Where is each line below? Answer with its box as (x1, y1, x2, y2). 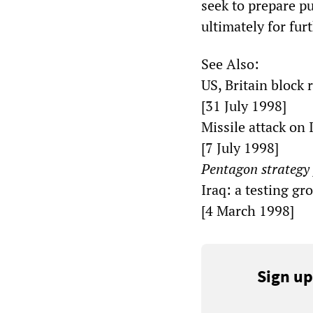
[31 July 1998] (201, 96, 286, 116)
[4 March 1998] (201, 201, 294, 221)
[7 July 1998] (201, 138, 279, 158)
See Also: (201, 54, 259, 74)
